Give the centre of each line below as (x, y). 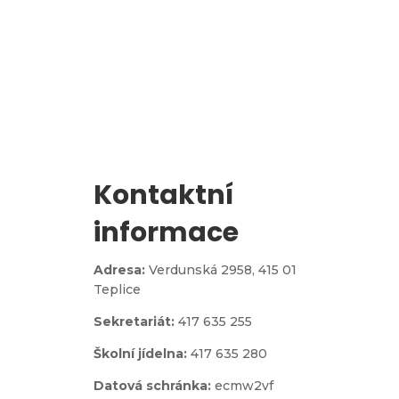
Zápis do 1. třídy (197, 80)
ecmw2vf (244, 385)
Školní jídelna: (142, 353)
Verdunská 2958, (203, 269)
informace (166, 232)
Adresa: (119, 269)
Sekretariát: (134, 321)
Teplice (117, 289)
